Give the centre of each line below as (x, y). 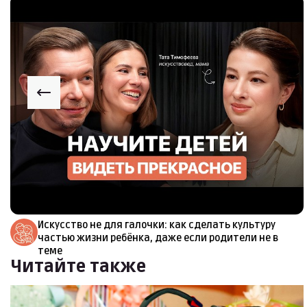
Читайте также (78, 267)
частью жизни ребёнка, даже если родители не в (158, 238)
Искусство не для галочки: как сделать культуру (157, 225)
